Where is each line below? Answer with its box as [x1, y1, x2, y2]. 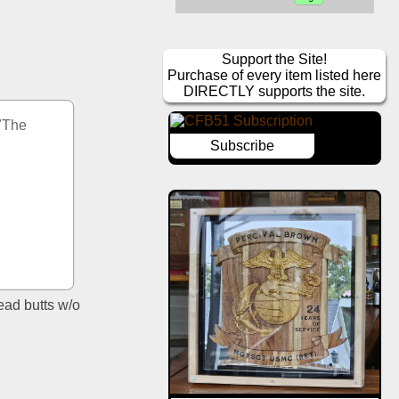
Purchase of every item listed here [167, 68, 382, 84]
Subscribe [209, 138, 274, 154]
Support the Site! [222, 52, 328, 68]
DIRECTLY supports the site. [183, 84, 366, 100]
